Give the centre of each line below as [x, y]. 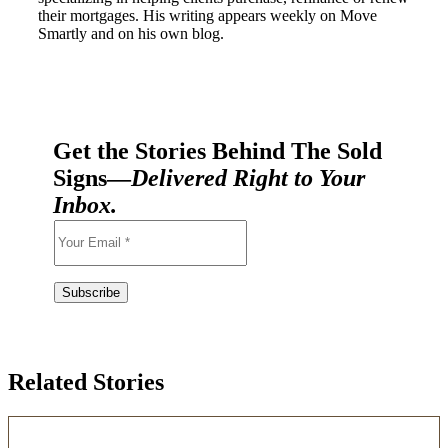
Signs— [92, 177]
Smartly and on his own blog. [133, 33]
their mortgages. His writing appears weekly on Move [207, 15]
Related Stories [86, 381]
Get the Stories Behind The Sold [217, 150]
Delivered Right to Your [248, 177]
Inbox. [85, 204]
